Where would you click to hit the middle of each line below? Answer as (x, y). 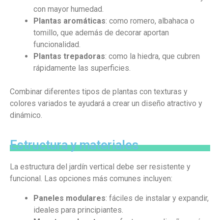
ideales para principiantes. (78, 210)
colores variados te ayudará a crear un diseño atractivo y (106, 103)
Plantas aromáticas (69, 21)
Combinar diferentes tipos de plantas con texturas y (99, 92)
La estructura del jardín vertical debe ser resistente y (100, 167)
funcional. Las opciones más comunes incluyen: (91, 179)
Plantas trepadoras (69, 56)
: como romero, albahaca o (150, 21)
